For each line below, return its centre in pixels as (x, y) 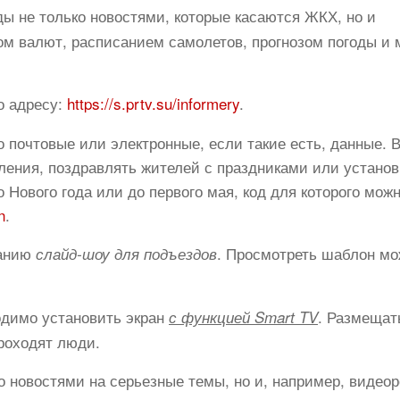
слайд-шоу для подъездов (126, 254)
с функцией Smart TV (243, 317)
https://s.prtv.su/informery (153, 103)
